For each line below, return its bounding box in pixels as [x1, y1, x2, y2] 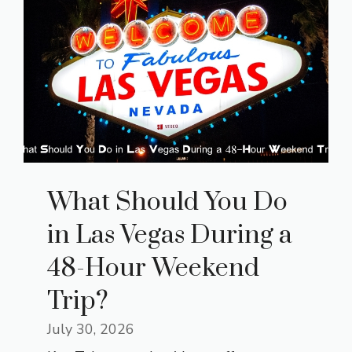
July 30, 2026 [47, 320, 134, 339]
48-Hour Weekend [47, 252, 259, 285]
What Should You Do [47, 186, 288, 219]
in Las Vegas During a [47, 219, 292, 252]
